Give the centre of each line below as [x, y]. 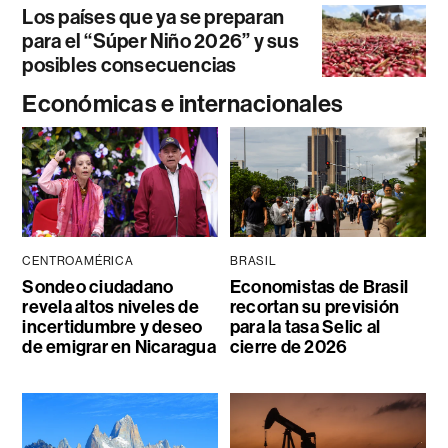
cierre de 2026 [288, 346]
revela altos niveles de [110, 306]
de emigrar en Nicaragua [119, 346]
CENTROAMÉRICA [78, 260]
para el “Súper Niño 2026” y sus [160, 40]
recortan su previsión [314, 306]
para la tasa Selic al [304, 326]
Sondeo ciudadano [98, 286]
